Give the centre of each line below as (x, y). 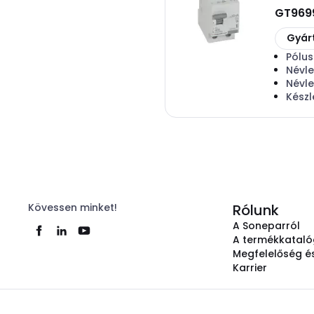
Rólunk (256, 210)
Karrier (250, 268)
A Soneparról (266, 226)
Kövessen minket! (73, 207)
